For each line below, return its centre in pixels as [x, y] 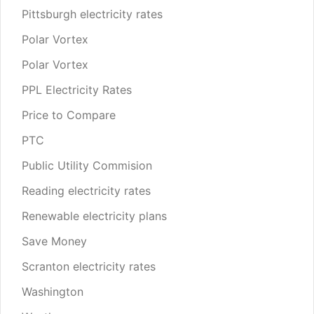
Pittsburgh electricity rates [92, 14]
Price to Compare [69, 115]
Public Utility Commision [87, 165]
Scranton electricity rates [89, 266]
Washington [53, 291]
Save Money [54, 241]
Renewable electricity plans [94, 216]
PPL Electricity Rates [77, 89]
